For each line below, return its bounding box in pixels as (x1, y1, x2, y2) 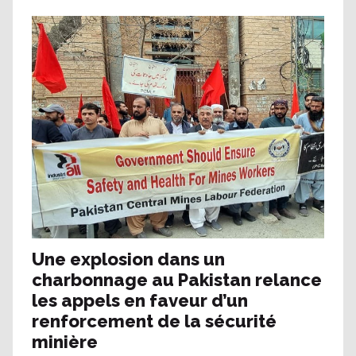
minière (32, 331, 98, 352)
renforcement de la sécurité (32, 310, 277, 331)
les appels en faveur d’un (32, 289, 248, 311)
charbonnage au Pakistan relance (32, 269, 322, 290)
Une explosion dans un (32, 248, 225, 269)
